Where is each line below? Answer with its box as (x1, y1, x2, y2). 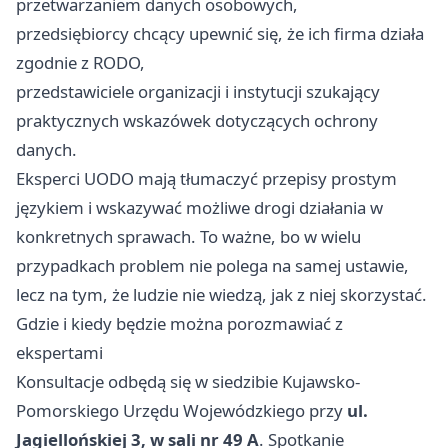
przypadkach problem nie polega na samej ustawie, (16, 254, 409, 278)
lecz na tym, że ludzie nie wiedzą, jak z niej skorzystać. (16, 283, 427, 307)
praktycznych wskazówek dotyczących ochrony (16, 109, 378, 133)
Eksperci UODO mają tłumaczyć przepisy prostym (16, 167, 397, 191)
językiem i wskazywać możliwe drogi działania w (16, 196, 383, 220)
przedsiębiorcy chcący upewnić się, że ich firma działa (16, 22, 424, 46)
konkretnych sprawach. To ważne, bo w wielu (16, 225, 361, 249)
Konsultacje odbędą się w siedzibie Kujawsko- (16, 370, 360, 394)
